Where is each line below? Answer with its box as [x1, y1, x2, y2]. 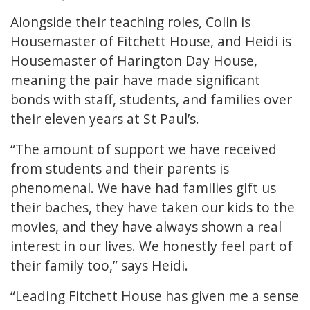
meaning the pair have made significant [10, 71, 260, 90]
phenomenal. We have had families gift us [10, 179, 276, 198]
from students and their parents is [10, 159, 229, 179]
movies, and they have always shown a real [10, 217, 282, 237]
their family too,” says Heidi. [10, 256, 188, 275]
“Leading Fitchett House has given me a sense [10, 286, 299, 306]
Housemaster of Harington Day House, [10, 51, 257, 71]
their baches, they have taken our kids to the [10, 198, 295, 217]
